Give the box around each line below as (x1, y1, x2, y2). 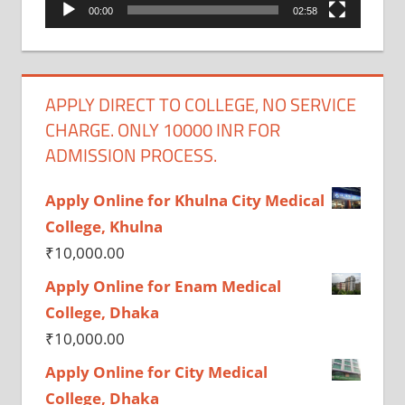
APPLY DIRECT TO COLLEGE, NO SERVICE (44, 89, 356, 118)
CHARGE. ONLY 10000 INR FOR (44, 115, 280, 144)
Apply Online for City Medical (44, 361, 268, 382)
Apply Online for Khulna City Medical (44, 189, 325, 211)
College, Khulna (44, 215, 163, 237)
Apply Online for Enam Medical (44, 275, 281, 297)
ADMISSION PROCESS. (44, 140, 217, 169)
